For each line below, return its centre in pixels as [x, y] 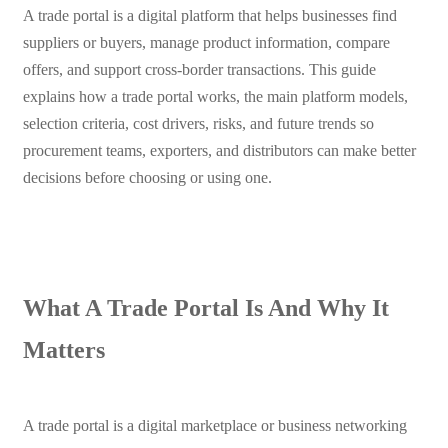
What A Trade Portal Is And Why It [205, 307]
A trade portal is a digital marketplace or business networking [214, 425]
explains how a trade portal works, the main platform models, [215, 97]
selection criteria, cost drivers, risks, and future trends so [198, 124]
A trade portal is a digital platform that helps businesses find [209, 16]
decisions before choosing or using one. [147, 178]
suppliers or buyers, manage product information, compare [206, 43]
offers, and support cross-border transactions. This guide [199, 70]
